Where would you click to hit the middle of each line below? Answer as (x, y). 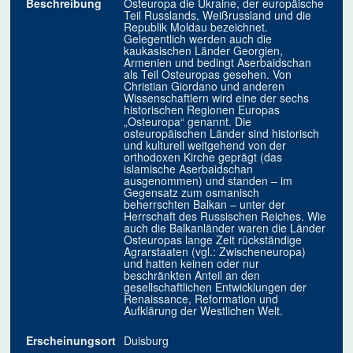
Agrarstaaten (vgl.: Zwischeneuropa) (215, 252)
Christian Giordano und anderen (204, 86)
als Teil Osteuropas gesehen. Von (208, 74)
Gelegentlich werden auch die (198, 39)
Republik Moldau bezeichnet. (196, 27)
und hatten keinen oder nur (192, 264)
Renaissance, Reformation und (201, 299)
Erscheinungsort (71, 341)
